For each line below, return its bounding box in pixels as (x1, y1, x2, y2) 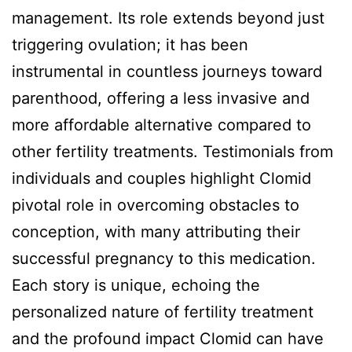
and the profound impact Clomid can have (12, 328, 324, 348)
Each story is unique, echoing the (12, 275, 260, 295)
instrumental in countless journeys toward (12, 61, 322, 81)
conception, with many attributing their (12, 222, 300, 241)
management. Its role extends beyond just (12, 8, 324, 27)
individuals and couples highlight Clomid (12, 168, 311, 188)
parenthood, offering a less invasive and (12, 88, 310, 108)
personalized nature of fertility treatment (12, 302, 313, 321)
